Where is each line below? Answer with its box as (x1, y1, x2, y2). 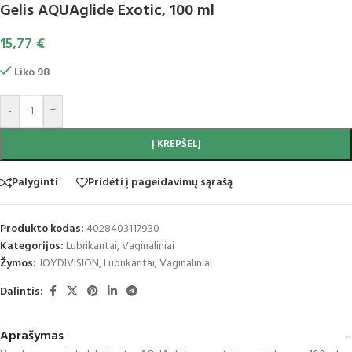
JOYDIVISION (38, 255, 99, 273)
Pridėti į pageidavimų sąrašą (88, 173, 233, 192)
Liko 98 (14, 64, 50, 82)
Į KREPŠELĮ (151, 136, 201, 153)
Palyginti (12, 173, 58, 192)
